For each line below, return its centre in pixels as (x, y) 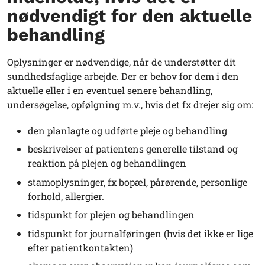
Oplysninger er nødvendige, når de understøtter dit (122, 62)
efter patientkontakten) (80, 247)
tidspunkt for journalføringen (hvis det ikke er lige (140, 233)
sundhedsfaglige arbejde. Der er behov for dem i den (123, 76)
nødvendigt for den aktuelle (130, 15)
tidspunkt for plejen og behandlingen (112, 215)
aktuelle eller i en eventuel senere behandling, (110, 90)
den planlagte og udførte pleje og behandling (127, 130)
